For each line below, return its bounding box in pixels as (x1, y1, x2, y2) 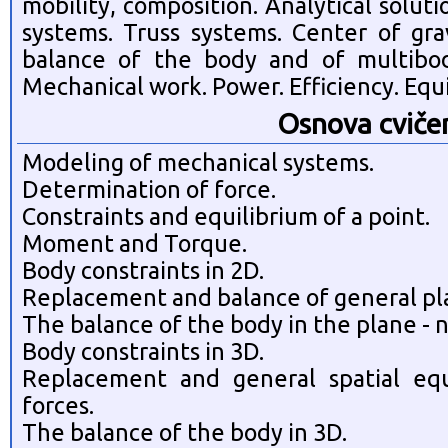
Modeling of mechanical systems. (22, 149, 374, 175)
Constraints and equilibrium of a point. (22, 203, 430, 229)
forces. (22, 392, 94, 418)
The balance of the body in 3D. (22, 419, 347, 445)
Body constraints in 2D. (22, 257, 264, 283)
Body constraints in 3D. (22, 338, 264, 364)
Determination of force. (22, 176, 276, 202)
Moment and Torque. (22, 230, 247, 256)
